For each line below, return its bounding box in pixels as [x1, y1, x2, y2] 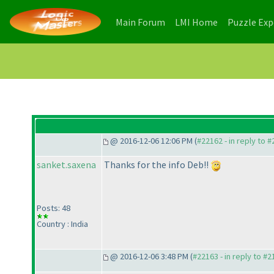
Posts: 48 [37, 202, 70, 214]
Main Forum [116, 15, 165, 28]
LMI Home [175, 15, 218, 28]
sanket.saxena [37, 158, 96, 171]
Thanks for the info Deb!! [104, 158, 210, 171]
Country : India [37, 218, 88, 230]
